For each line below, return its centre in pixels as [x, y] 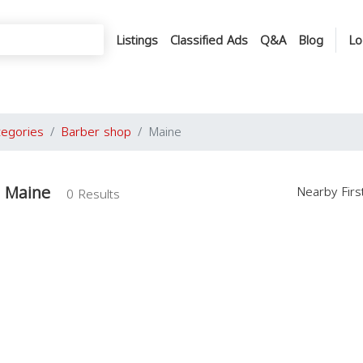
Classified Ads [209, 40]
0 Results [93, 194]
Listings [137, 40]
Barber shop [96, 132]
